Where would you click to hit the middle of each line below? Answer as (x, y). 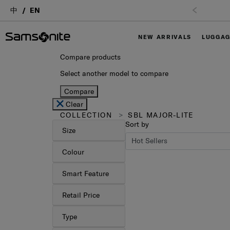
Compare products (90, 57)
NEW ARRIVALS (165, 37)
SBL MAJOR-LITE (159, 115)
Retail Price (81, 195)
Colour (73, 152)
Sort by (137, 124)
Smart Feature (85, 173)
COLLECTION (86, 115)
